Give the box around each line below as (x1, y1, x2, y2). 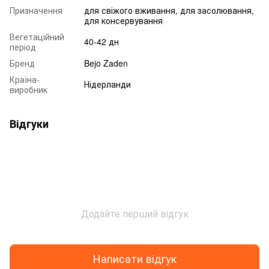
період (10, 40, 36, 53)
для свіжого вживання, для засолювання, (84, 4, 254, 16)
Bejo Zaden (84, 56, 128, 69)
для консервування (84, 14, 163, 26)
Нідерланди (84, 77, 131, 90)
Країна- (10, 73, 40, 85)
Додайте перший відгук (80, 206, 189, 220)
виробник (10, 83, 47, 95)
